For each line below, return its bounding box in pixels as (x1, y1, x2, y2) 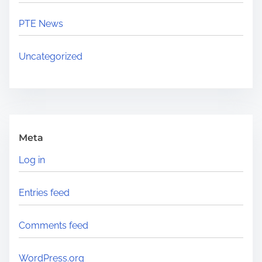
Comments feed (19, 220, 88, 232)
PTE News (19, 18, 63, 29)
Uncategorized (19, 50, 82, 62)
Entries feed (19, 187, 70, 199)
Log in (19, 154, 45, 166)
